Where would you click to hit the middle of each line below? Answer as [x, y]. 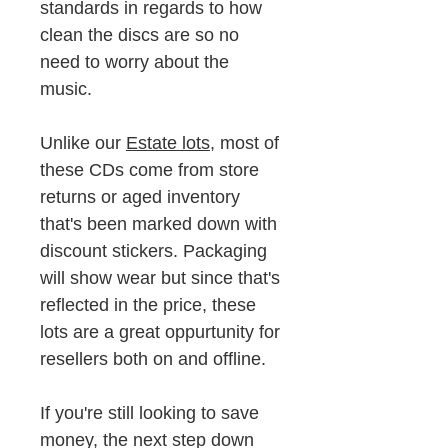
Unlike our [83, 143]
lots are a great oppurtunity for [160, 332]
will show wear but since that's [160, 278]
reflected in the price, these [148, 305]
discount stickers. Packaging [153, 251]
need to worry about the [134, 62]
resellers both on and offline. [155, 359]
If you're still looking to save [149, 413]
